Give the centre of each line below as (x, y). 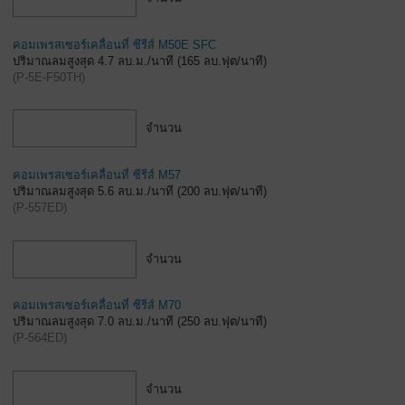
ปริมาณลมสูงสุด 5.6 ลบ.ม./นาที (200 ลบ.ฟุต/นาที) (140, 191)
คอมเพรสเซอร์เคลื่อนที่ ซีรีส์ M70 (97, 306)
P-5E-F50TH (49, 77)
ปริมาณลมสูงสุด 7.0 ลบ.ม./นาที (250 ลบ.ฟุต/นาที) (140, 322)
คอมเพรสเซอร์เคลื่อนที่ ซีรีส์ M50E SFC (114, 44)
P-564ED (40, 338)
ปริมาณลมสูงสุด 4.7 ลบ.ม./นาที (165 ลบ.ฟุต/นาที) (140, 61)
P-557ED (40, 207)
